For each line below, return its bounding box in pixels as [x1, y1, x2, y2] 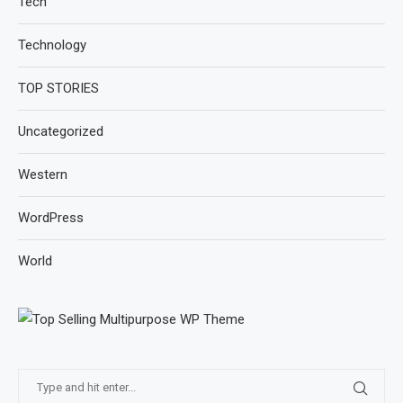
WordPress [18, 210, 84, 226]
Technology [18, 37, 86, 53]
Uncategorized [18, 123, 103, 139]
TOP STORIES [18, 80, 99, 96]
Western [18, 166, 67, 183]
